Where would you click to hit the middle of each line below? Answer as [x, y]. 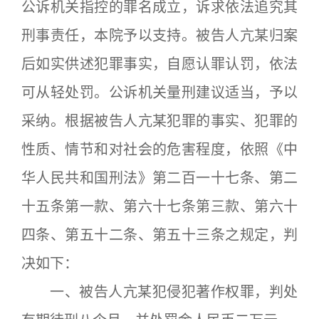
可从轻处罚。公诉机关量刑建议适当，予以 [159, 92]
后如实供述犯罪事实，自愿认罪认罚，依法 [159, 64]
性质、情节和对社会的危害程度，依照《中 [159, 149]
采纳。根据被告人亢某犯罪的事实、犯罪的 [159, 121]
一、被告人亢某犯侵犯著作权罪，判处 [159, 292]
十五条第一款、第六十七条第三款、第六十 [159, 206]
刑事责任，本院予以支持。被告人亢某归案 [159, 35]
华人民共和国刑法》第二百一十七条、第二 [159, 178]
